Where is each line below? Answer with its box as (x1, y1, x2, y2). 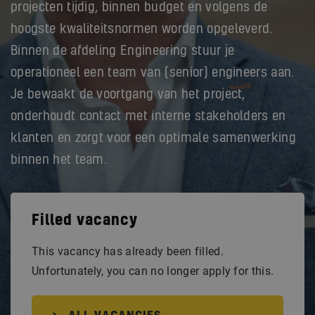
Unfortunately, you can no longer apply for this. (32, 264, 274, 278)
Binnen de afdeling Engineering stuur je (11, 45, 235, 58)
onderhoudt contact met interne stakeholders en (11, 110, 286, 123)
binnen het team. (11, 154, 108, 167)
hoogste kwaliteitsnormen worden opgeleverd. (11, 23, 273, 36)
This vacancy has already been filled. (32, 245, 224, 258)
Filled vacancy (32, 214, 138, 228)
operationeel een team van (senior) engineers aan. (11, 67, 295, 79)
